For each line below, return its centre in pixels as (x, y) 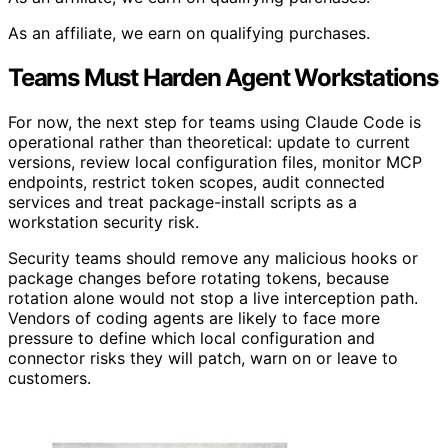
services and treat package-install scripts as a (182, 201)
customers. (49, 377)
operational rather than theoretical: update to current (209, 141)
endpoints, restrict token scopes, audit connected (196, 181)
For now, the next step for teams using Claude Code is (214, 121)
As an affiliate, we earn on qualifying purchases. (189, 32)
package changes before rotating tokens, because (198, 277)
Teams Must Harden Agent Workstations (223, 77)
